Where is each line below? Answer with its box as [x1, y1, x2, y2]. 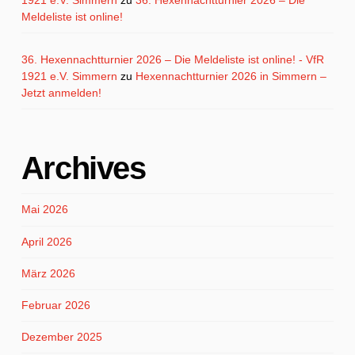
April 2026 [21, 235, 72, 248]
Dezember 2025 [21, 330, 102, 344]
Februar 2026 [21, 298, 90, 311]
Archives [21, 151, 146, 186]
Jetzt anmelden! [21, 86, 101, 100]
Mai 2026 [21, 203, 68, 216]
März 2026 [21, 266, 75, 280]
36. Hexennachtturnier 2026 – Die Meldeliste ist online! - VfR [21, 53, 324, 67]
